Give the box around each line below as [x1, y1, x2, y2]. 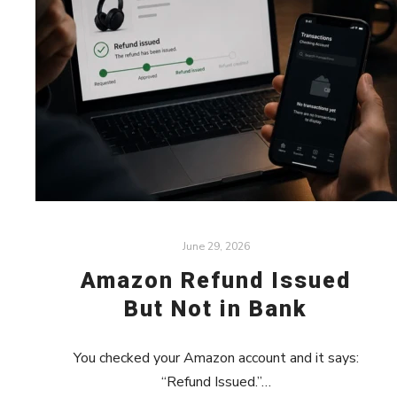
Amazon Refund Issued [81, 267, 352, 293]
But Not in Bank [124, 295, 308, 322]
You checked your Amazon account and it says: [73, 347, 359, 368]
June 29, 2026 [182, 238, 250, 253]
